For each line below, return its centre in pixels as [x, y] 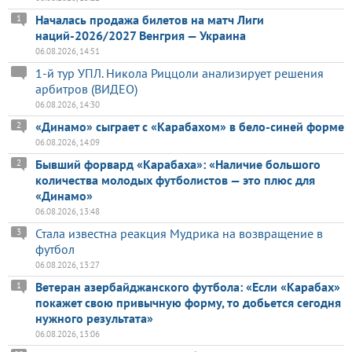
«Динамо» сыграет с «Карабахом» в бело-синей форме [190, 127]
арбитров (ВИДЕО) [86, 89]
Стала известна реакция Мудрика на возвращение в [179, 234]
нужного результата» [94, 319]
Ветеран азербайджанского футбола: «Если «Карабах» [188, 287]
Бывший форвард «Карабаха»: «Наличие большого [178, 165]
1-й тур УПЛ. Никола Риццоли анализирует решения [180, 73]
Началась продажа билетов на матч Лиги [150, 20]
